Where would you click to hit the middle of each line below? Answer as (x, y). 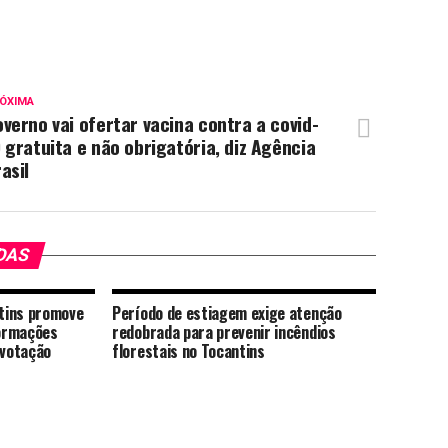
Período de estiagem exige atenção (227, 313)
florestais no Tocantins (188, 351)
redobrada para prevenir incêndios (224, 332)
